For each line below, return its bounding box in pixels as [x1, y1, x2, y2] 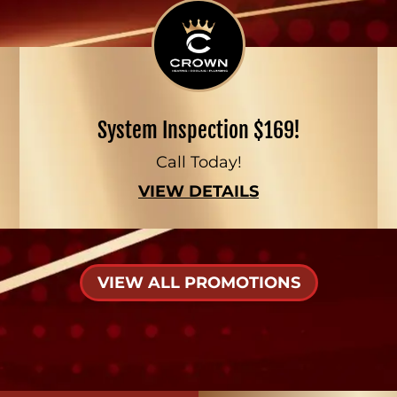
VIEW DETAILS [138, 182, 259, 201]
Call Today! [155, 152, 242, 172]
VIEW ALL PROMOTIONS [97, 273, 300, 292]
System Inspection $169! [97, 117, 300, 144]
